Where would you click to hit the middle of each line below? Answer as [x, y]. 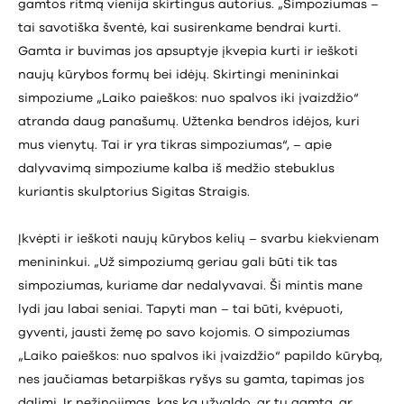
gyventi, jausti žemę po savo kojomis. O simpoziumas [184, 332]
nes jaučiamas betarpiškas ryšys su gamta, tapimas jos [191, 379]
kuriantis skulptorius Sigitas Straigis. [134, 192]
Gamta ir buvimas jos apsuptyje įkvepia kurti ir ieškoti [188, 51]
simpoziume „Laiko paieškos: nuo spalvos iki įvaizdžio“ [188, 98]
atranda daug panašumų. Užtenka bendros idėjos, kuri [189, 121]
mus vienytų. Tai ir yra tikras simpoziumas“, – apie [175, 145]
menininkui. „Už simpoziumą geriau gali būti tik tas [178, 262]
